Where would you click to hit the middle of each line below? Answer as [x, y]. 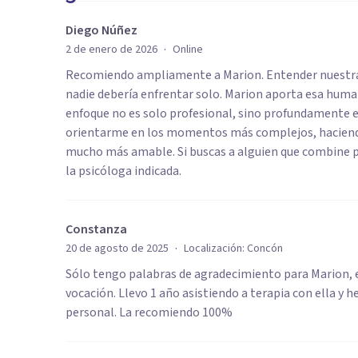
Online [188, 50]
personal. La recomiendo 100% [149, 312]
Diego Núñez [101, 30]
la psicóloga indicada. [123, 171]
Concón [265, 249]
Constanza [96, 229]
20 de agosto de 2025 [117, 249]
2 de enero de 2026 [111, 50]
